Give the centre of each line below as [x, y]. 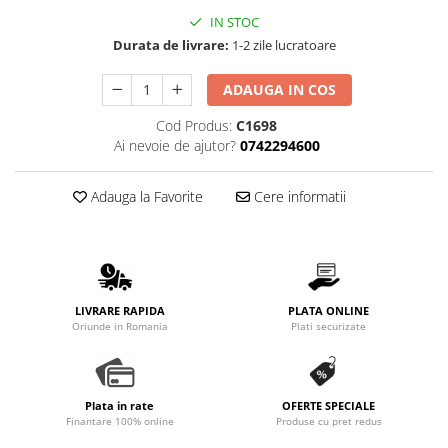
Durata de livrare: [170, 44]
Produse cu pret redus [328, 420]
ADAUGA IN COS [280, 89]
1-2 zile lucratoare [282, 44]
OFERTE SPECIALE [328, 405]
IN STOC [233, 21]
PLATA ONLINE [328, 310]
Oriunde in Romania [119, 325]
